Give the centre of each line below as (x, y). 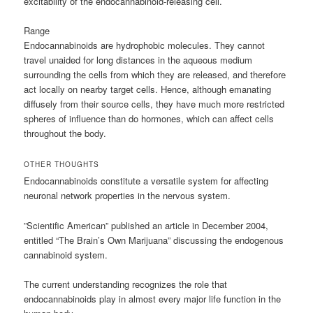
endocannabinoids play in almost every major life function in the (153, 298)
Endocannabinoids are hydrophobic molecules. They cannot (145, 45)
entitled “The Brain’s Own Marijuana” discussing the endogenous (154, 240)
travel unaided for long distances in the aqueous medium (138, 60)
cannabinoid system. (66, 254)
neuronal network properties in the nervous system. (128, 196)
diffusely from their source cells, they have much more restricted (154, 104)
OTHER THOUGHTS (62, 165)
